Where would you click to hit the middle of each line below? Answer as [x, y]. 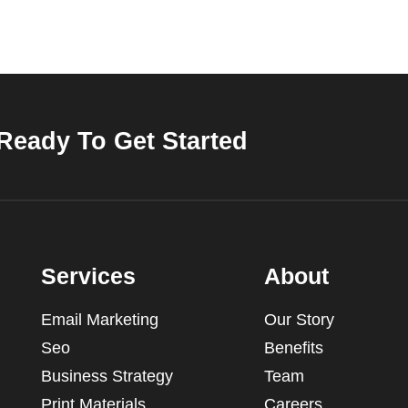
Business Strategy [107, 376]
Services [88, 276]
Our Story [300, 320]
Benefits [294, 348]
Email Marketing [99, 320]
